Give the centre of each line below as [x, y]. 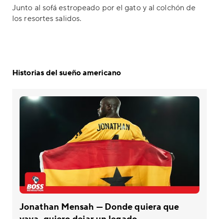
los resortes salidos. [47, 19]
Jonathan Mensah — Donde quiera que [99, 207]
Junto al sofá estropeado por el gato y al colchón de [104, 8]
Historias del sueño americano [66, 73]
